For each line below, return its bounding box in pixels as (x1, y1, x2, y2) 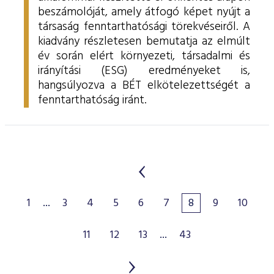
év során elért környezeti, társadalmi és (38, 47, 250, 65)
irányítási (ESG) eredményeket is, (38, 62, 250, 80)
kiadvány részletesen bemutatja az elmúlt (38, 32, 250, 51)
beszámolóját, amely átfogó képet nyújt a (38, 3, 250, 21)
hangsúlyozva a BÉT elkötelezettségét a (38, 76, 250, 95)
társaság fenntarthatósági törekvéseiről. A (38, 18, 250, 36)
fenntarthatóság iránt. (38, 91, 146, 109)
